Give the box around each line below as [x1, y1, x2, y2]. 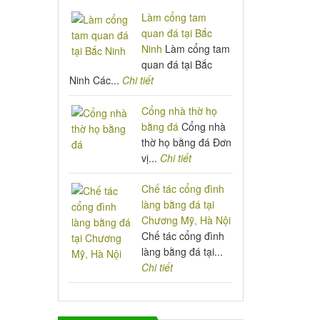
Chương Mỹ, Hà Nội [141, 213, 231, 227]
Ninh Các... [69, 73, 122, 87]
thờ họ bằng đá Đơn [141, 135, 232, 149]
